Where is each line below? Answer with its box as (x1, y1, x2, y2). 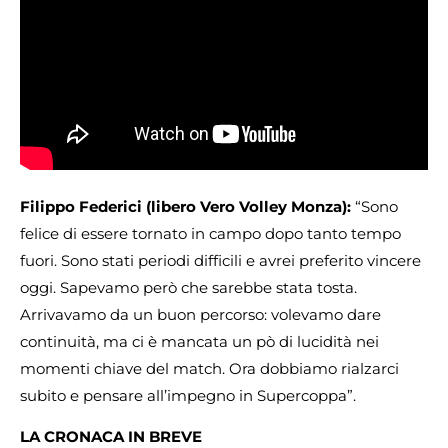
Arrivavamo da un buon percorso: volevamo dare (20, 304, 381, 324)
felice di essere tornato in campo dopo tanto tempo (20, 223, 401, 243)
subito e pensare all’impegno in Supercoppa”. (20, 385, 356, 405)
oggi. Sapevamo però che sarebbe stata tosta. (20, 277, 357, 297)
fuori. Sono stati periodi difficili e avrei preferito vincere (20, 250, 421, 270)
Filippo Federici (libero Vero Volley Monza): (20, 196, 355, 216)
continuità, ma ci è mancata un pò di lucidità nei (20, 331, 379, 351)
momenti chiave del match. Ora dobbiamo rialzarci (20, 358, 399, 378)
